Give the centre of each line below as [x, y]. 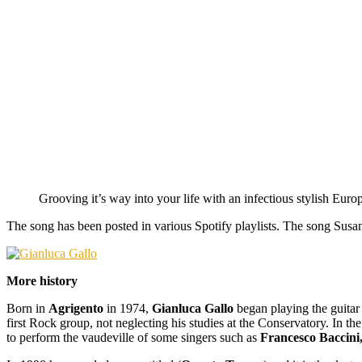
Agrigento [76, 308]
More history [42, 280]
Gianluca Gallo [193, 308]
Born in [27, 308]
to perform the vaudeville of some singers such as [133, 337]
